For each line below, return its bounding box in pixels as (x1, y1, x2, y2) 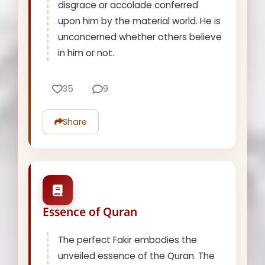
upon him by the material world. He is (58, 14, 221, 27)
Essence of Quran (43, 203, 138, 220)
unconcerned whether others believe (58, 30, 222, 43)
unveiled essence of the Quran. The (58, 250, 215, 263)
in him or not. (58, 46, 115, 59)
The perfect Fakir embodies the (58, 234, 198, 247)
